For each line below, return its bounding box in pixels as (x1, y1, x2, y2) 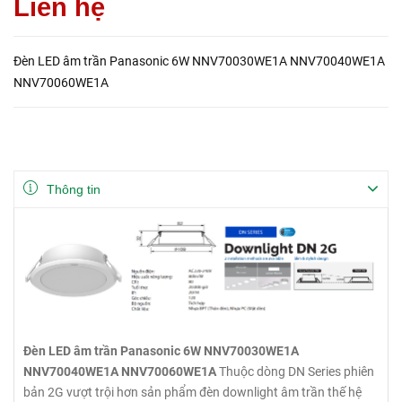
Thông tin (47, 182, 100, 197)
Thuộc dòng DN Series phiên (219, 364, 374, 380)
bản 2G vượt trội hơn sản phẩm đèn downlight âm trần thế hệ (23, 385, 362, 400)
